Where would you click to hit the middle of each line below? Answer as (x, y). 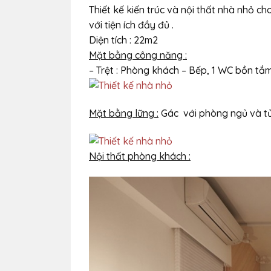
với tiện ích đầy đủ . (131, 25)
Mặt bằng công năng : (138, 55)
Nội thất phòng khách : (140, 156)
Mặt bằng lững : (124, 113)
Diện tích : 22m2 (123, 40)
